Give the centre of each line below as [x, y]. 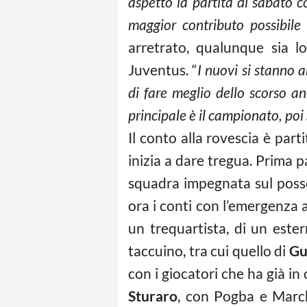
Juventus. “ [163, 70]
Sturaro [153, 296]
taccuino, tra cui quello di [209, 250]
